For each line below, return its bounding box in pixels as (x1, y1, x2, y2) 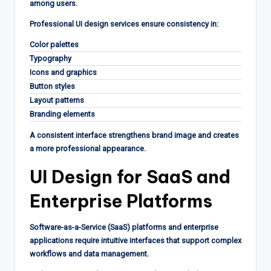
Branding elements (30, 109, 95, 119)
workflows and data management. (30, 249, 149, 258)
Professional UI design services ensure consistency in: (30, 19, 218, 28)
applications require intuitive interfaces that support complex (30, 235, 241, 245)
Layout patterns (30, 95, 84, 105)
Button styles (30, 81, 75, 91)
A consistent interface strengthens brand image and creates (30, 130, 239, 140)
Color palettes (30, 39, 79, 49)
